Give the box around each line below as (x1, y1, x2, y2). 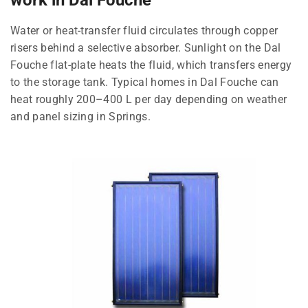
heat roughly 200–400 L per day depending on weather (10, 92, 287, 106)
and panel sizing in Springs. (10, 109, 151, 123)
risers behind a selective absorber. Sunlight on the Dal (10, 41, 281, 54)
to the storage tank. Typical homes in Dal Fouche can (10, 75, 279, 89)
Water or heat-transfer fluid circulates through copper (10, 23, 278, 37)
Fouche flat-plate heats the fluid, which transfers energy (10, 58, 292, 71)
